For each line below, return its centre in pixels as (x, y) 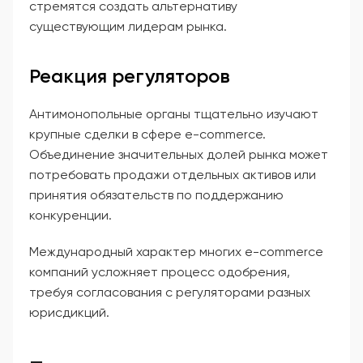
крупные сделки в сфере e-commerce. (147, 134)
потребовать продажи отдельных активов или (173, 174)
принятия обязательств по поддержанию (156, 194)
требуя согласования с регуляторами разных (170, 292)
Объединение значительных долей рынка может (179, 154)
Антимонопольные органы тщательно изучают (174, 113)
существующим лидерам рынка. (128, 26)
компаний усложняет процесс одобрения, (160, 271)
